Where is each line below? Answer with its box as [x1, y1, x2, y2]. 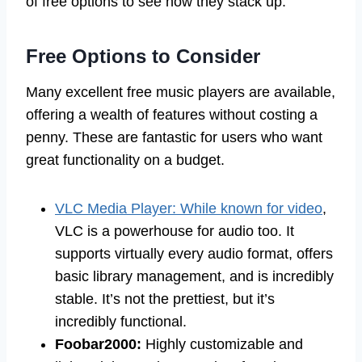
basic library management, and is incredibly [55, 268, 334, 285]
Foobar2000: [55, 336, 141, 353]
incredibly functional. [55, 314, 187, 330]
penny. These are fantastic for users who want [26, 129, 322, 146]
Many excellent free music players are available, [26, 84, 335, 101]
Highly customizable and [141, 336, 303, 353]
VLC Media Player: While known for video [55, 200, 322, 217]
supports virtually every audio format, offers [55, 246, 333, 263]
